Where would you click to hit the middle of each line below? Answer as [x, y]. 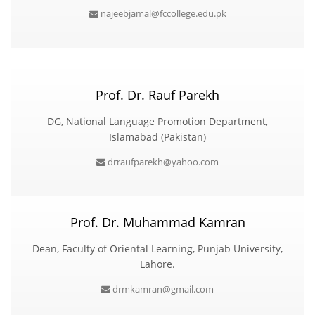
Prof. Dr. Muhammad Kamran [157, 222]
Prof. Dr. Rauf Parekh [157, 95]
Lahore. [157, 264]
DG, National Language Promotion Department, [157, 121]
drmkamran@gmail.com [162, 289]
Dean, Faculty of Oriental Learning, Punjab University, [157, 248]
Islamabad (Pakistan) [157, 136]
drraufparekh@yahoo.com [162, 161]
